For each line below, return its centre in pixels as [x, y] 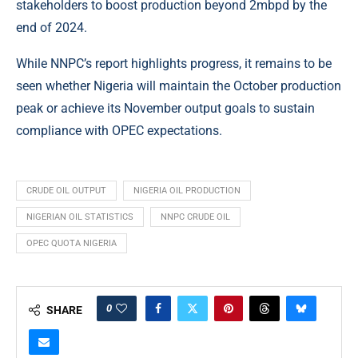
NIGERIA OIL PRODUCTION [187, 191]
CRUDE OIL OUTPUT [66, 191]
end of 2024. [52, 28]
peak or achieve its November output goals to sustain [165, 109]
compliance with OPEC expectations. [119, 131]
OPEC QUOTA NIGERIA [72, 244]
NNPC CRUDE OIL [195, 217]
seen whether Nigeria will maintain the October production [179, 86]
